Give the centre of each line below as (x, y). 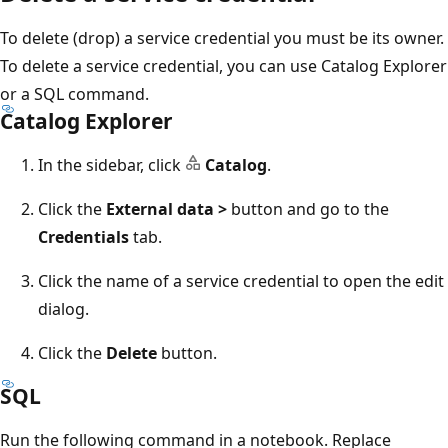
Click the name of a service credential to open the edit (241, 280)
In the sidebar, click (111, 164)
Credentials (83, 236)
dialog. (63, 308)
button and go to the (308, 208)
